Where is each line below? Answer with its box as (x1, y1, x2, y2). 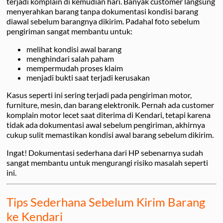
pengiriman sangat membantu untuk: (6, 26, 132, 36)
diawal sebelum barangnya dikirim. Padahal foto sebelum (6, 16, 200, 26)
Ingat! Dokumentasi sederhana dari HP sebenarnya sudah (6, 147, 203, 157)
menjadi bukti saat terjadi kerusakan (26, 72, 150, 82)
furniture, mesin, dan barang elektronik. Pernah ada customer (6, 100, 214, 110)
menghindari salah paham (26, 53, 114, 63)
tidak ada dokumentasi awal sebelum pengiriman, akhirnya (6, 119, 205, 129)
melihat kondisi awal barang (26, 44, 121, 54)
